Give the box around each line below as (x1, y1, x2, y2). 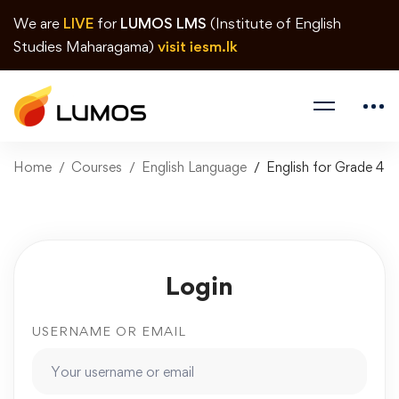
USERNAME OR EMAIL (32, 323, 186, 338)
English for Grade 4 (266, 159, 384, 175)
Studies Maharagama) (13, 37, 158, 55)
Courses (71, 159, 122, 175)
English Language (142, 159, 247, 175)
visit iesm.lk (158, 37, 238, 55)
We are (13, 14, 63, 32)
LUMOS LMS (120, 14, 207, 32)
